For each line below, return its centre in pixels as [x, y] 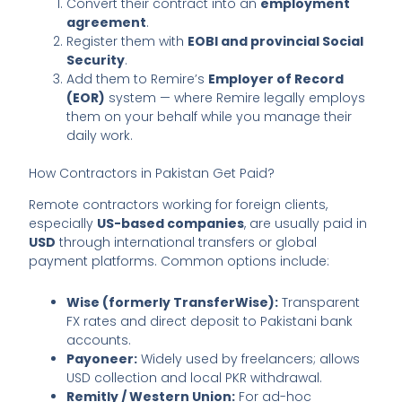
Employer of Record [276, 79]
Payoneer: [102, 358]
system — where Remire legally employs [236, 98]
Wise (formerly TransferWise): [173, 302]
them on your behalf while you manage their [210, 117]
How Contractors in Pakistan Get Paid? [152, 174]
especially [63, 224]
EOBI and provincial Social [276, 42]
